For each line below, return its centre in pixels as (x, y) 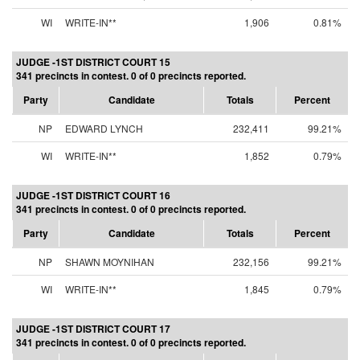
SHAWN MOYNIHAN (110, 262)
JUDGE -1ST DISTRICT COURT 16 (93, 195)
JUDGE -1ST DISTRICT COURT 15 (93, 62)
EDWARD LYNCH (104, 128)
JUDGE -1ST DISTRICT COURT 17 (93, 329)
